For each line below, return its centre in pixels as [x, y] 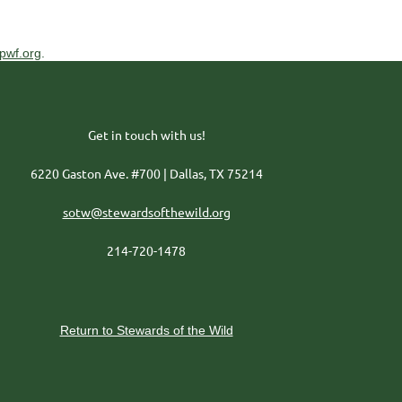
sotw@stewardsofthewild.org [146, 212]
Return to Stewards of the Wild [146, 330]
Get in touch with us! [146, 135]
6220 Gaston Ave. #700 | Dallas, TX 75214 [146, 173]
